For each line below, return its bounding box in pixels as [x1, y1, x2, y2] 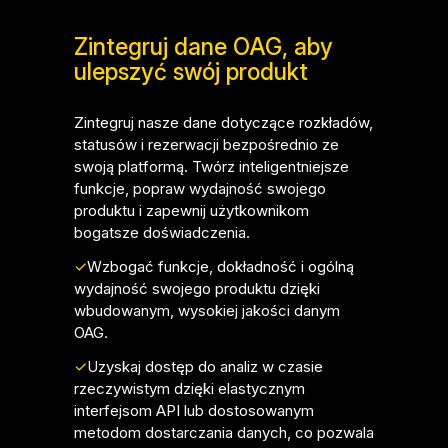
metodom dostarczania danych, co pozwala [74, 423, 374, 442]
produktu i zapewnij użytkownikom [74, 201, 309, 220]
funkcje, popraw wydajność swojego [74, 179, 326, 198]
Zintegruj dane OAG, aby [74, 33, 333, 61]
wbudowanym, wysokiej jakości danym [74, 301, 340, 320]
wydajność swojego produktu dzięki [74, 279, 320, 298]
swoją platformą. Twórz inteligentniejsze [74, 157, 349, 176]
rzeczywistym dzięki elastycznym [74, 379, 305, 398]
